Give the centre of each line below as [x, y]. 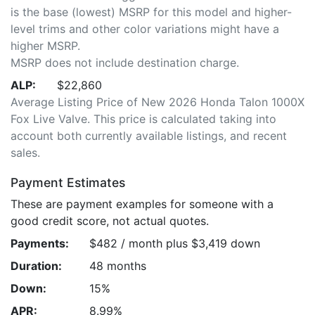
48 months [118, 266]
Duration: [36, 266]
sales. [25, 153]
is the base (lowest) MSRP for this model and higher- [151, 12]
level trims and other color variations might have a [145, 29]
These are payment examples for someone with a [142, 204]
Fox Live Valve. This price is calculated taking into [143, 119]
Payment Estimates [68, 182]
